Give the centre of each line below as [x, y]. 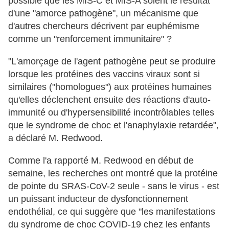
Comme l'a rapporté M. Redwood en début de [101, 161]
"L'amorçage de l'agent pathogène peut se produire [112, 62]
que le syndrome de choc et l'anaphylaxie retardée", [113, 125]
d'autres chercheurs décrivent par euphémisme [104, 26]
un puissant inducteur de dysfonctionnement [98, 199]
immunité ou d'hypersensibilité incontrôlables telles [111, 113]
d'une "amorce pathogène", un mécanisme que [103, 14]
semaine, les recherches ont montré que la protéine [113, 174]
